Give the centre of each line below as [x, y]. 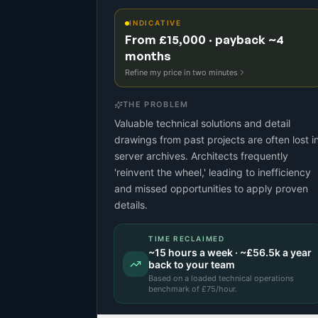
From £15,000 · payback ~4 [204, 39]
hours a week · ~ [206, 252]
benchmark [169, 289]
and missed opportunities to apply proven [211, 188]
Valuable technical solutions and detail [202, 123]
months [148, 56]
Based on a [170, 278]
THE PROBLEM [156, 104]
